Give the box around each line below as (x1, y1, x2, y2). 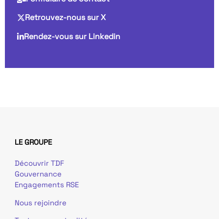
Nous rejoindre (15, 197, 66, 207)
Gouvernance (15, 169, 62, 179)
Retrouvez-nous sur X (25, 12, 106, 23)
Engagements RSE (15, 180, 79, 190)
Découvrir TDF (15, 158, 64, 168)
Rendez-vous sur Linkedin (24, 31, 120, 42)
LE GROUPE (15, 137, 52, 147)
